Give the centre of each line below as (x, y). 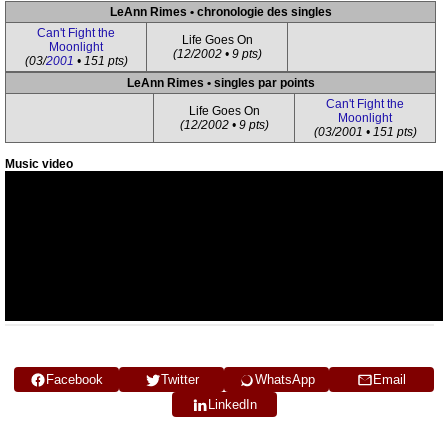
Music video (39, 164)
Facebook (74, 379)
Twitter (179, 379)
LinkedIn (232, 404)
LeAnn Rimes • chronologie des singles (220, 12)
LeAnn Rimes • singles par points (220, 83)
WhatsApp (284, 379)
